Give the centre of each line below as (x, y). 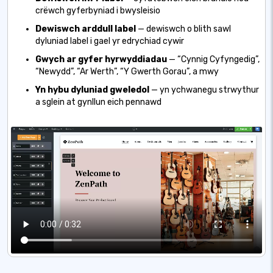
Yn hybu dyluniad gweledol (92, 90)
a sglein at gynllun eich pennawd (98, 102)
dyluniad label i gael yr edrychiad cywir (110, 41)
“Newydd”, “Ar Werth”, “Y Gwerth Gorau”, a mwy (127, 72)
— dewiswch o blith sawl (184, 29)
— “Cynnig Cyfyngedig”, (214, 60)
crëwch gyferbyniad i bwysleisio (98, 11)
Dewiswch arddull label (86, 29)
